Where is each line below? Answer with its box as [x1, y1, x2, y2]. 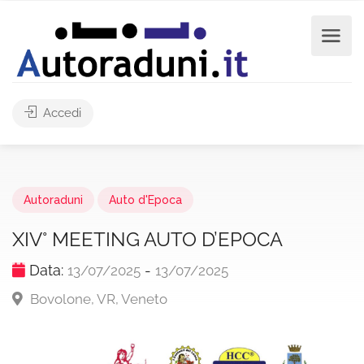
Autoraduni [24, 193, 83, 206]
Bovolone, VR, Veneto [27, 291, 167, 307]
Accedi [40, 106, 81, 120]
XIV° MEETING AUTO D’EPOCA [12, 227, 283, 251]
